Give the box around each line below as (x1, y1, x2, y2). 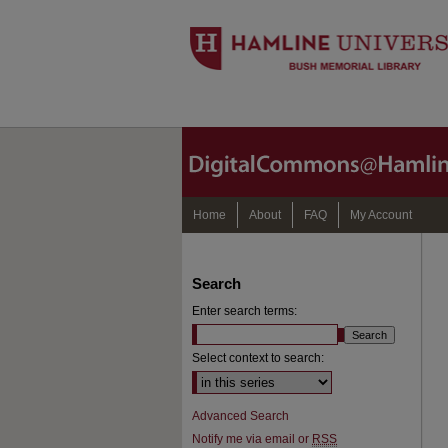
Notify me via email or (192, 432, 312, 446)
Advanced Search (192, 409, 289, 423)
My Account (350, 208, 412, 222)
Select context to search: (192, 351, 324, 365)
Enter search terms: (192, 304, 297, 318)
